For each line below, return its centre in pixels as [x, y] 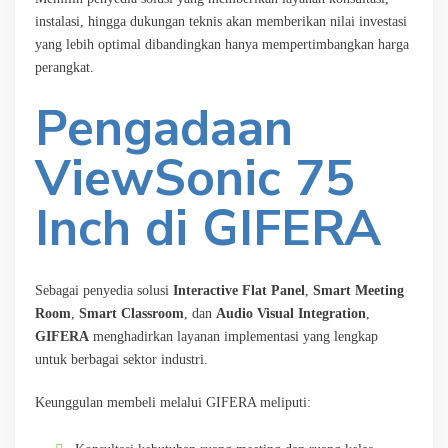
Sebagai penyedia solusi [104, 290]
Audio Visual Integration [291, 313]
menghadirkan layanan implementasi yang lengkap [233, 336]
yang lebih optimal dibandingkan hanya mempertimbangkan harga [222, 44]
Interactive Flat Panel [239, 290]
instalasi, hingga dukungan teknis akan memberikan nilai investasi [221, 21]
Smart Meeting [358, 290]
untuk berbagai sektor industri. [121, 359]
